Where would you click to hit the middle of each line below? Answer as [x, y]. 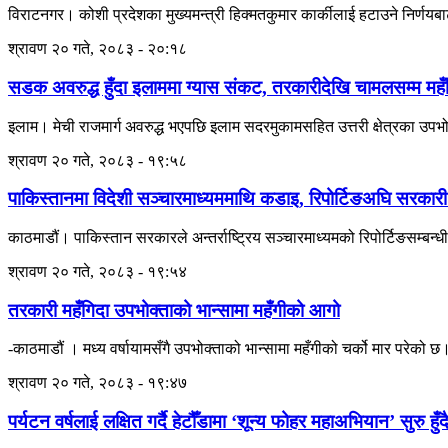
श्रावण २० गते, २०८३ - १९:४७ [97, 383]
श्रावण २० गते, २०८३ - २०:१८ [97, 49]
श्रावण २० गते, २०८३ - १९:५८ [97, 160]
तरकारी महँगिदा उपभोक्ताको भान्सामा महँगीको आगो [174, 310]
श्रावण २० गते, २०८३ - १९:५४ [97, 271]
